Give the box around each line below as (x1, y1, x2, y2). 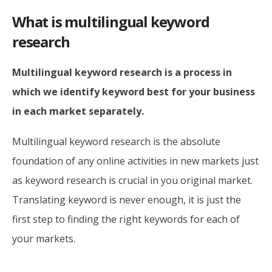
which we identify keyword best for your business (12, 84, 255, 98)
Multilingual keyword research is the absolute (12, 135, 220, 149)
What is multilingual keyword (12, 11, 209, 32)
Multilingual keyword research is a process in (12, 65, 232, 79)
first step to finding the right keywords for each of (12, 212, 240, 226)
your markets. (12, 232, 75, 246)
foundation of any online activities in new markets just (12, 154, 259, 168)
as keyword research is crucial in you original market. (12, 174, 253, 188)
